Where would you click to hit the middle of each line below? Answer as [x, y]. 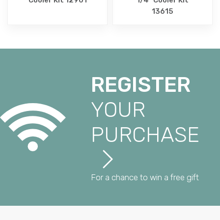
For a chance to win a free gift [145, 177]
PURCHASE [145, 135]
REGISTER [141, 84]
